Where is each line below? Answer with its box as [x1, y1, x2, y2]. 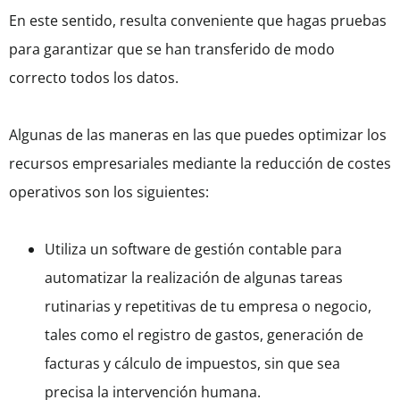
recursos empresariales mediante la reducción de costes [9, 154, 391, 174]
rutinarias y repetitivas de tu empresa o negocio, [45, 296, 371, 317]
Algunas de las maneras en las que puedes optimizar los [9, 125, 387, 146]
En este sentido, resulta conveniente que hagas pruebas [9, 11, 387, 31]
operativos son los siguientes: [9, 182, 209, 203]
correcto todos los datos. [9, 68, 182, 88]
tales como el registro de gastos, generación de [45, 325, 363, 346]
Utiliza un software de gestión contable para [45, 239, 342, 260]
